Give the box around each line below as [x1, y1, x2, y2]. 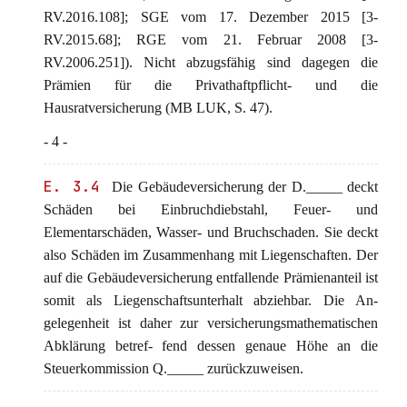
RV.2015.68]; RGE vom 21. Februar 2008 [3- [44, 32, 378, 47]
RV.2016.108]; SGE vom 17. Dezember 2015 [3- [44, 9, 378, 25]
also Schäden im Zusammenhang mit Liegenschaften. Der [44, 247, 378, 263]
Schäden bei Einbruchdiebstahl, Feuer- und [44, 202, 378, 217]
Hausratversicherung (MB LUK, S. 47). [44, 100, 273, 115]
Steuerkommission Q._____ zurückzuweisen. [44, 361, 303, 376]
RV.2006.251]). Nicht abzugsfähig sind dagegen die [44, 55, 378, 70]
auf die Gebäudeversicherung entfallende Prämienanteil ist [44, 270, 378, 285]
